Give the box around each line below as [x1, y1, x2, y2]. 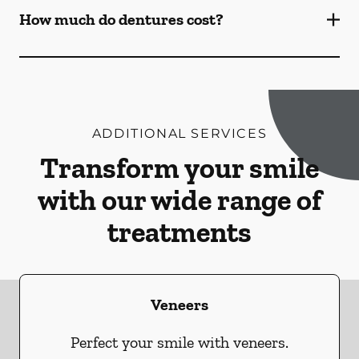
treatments [107, 215, 252, 249]
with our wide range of [38, 183, 321, 217]
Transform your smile [40, 151, 319, 185]
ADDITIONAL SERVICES [91, 126, 268, 141]
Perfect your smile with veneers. [71, 333, 288, 352]
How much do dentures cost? [19, 10, 224, 29]
